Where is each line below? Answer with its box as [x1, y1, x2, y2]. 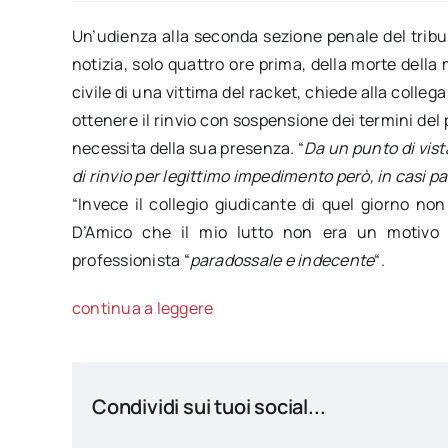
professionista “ [71, 248, 190, 271]
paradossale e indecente [189, 248, 375, 271]
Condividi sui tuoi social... [91, 392, 326, 420]
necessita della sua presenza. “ [71, 136, 305, 159]
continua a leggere [71, 296, 214, 319]
